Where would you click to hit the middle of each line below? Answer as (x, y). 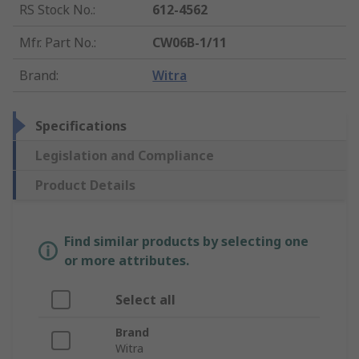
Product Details (85, 186)
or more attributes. (127, 261)
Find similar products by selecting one (186, 242)
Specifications (81, 126)
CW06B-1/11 (190, 43)
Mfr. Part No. (56, 43)
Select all (145, 300)
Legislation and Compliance (125, 156)
